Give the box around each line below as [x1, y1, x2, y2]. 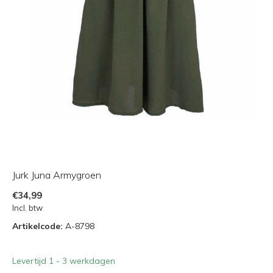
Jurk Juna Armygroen [12, 168, 101, 181]
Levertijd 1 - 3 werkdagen [12, 255, 115, 266]
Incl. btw [12, 202, 43, 213]
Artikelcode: [12, 220, 63, 232]
